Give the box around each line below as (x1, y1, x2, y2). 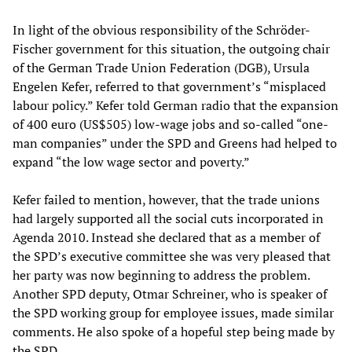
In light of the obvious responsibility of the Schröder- (13, 20, 310, 38)
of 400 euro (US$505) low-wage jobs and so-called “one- (13, 115, 328, 133)
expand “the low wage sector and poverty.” (13, 152, 250, 170)
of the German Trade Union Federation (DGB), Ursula (13, 58, 310, 76)
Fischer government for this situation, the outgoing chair (13, 39, 330, 57)
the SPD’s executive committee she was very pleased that (13, 247, 331, 265)
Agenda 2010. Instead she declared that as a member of (13, 228, 320, 246)
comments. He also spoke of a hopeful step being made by (13, 322, 335, 340)
